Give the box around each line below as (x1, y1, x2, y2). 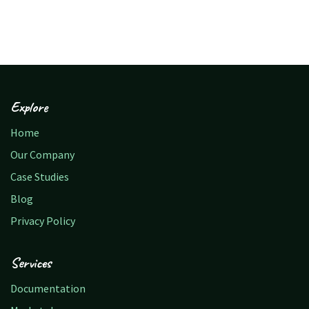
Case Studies (10, 170, 69, 183)
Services (10, 253, 51, 272)
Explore (10, 97, 48, 117)
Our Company (10, 148, 74, 161)
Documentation (10, 281, 86, 295)
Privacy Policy (10, 214, 75, 228)
